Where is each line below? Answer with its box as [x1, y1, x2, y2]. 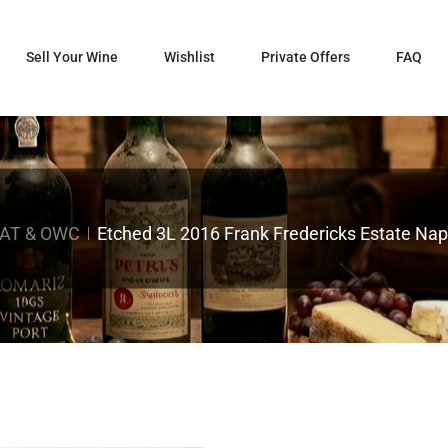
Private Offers [261, 49, 350, 65]
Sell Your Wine [26, 49, 118, 65]
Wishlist [164, 49, 215, 65]
